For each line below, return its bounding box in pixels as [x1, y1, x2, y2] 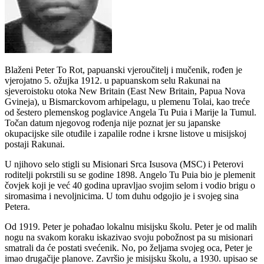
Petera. [5, 202, 30, 212]
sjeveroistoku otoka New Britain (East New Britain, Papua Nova [5, 86, 245, 97]
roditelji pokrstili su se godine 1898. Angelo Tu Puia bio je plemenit [5, 170, 255, 180]
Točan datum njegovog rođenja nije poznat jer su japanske [5, 118, 220, 128]
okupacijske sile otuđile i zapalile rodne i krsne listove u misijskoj [5, 128, 246, 139]
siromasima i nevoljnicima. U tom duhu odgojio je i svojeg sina [5, 191, 239, 202]
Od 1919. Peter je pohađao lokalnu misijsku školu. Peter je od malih [5, 222, 257, 232]
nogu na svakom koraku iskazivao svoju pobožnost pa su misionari [5, 232, 253, 243]
